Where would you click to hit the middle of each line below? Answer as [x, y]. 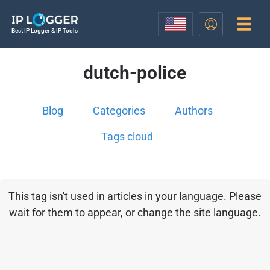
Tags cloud [127, 137]
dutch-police [135, 73]
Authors [193, 111]
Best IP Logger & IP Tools [44, 30]
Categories [119, 111]
